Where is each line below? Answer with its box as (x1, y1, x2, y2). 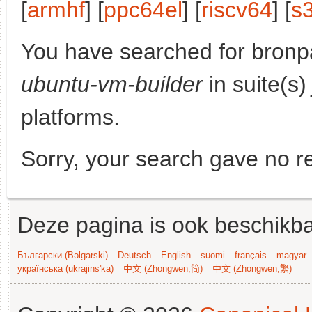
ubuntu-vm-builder (21, 72, 203, 97)
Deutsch (118, 250, 151, 260)
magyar (276, 250, 306, 260)
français (235, 250, 267, 260)
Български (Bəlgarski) (17, 250, 108, 260)
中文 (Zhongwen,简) (123, 263, 203, 274)
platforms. (21, 104, 120, 130)
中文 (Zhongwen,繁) (212, 263, 292, 274)
